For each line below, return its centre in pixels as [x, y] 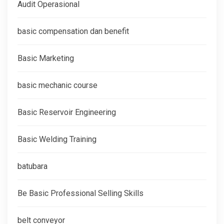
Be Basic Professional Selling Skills [80, 193]
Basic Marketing [46, 58]
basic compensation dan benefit [73, 31]
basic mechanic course [57, 85]
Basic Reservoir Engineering [67, 112]
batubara [32, 166]
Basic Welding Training [57, 139]
